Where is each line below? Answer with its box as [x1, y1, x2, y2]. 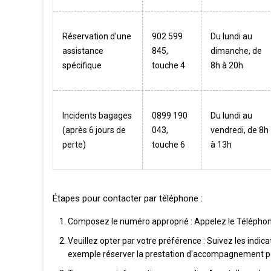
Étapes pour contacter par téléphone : [53, 193, 203, 204]
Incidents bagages [62, 111, 132, 120]
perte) [62, 140, 86, 149]
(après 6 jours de [62, 125, 126, 135]
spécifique [62, 60, 102, 70]
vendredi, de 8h [211, 125, 269, 135]
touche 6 [152, 140, 185, 149]
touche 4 [152, 60, 185, 70]
